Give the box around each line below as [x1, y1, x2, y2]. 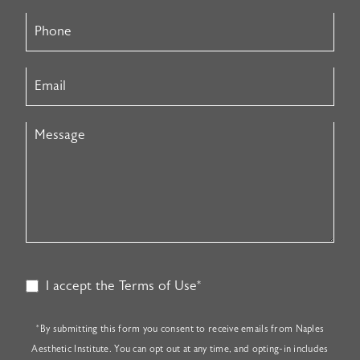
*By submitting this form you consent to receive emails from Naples [35, 323, 325, 334]
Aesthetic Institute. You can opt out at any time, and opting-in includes [31, 343, 329, 354]
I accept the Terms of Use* [42, 277, 203, 294]
